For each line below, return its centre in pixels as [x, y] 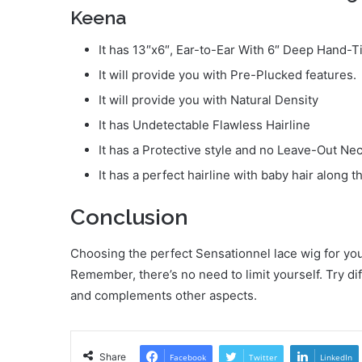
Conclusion [129, 217]
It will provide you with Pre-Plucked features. [227, 75]
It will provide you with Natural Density [208, 100]
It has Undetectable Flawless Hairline [204, 125]
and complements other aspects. [164, 295]
